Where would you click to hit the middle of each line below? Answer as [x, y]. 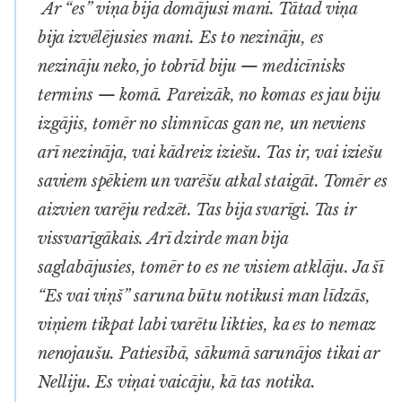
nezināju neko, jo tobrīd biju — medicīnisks [192, 66]
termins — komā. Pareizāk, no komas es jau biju [209, 95]
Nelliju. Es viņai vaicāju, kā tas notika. [177, 382]
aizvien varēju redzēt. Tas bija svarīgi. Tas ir [197, 210]
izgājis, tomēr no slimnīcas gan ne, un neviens [202, 123]
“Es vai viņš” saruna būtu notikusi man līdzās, [204, 296]
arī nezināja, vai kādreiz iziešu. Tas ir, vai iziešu [210, 152]
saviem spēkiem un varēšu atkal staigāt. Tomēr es [213, 181]
